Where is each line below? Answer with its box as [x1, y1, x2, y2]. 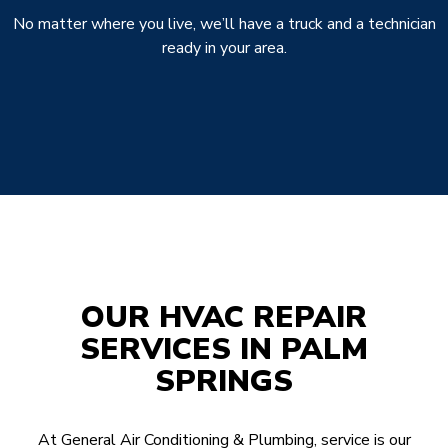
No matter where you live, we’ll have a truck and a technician [12, 12, 436, 35]
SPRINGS [155, 360, 293, 402]
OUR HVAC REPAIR [81, 296, 367, 338]
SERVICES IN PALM [80, 328, 368, 370]
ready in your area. [161, 36, 287, 59]
